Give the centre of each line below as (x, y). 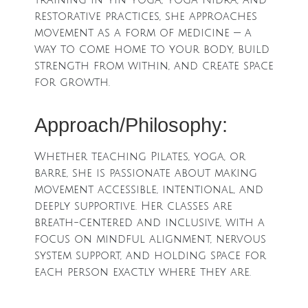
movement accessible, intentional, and (149, 190)
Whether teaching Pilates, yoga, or (140, 157)
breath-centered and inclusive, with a (150, 223)
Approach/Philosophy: (131, 125)
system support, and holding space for (150, 256)
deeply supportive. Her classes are (133, 206)
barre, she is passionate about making (146, 173)
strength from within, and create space (154, 66)
